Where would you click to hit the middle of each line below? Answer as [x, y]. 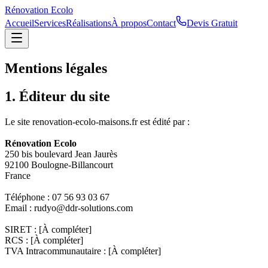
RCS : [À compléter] [44, 240]
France [18, 175]
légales [86, 68]
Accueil [19, 23]
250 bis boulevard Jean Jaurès [61, 154]
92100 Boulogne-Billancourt [59, 165]
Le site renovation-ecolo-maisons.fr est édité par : [97, 121]
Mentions [35, 68]
